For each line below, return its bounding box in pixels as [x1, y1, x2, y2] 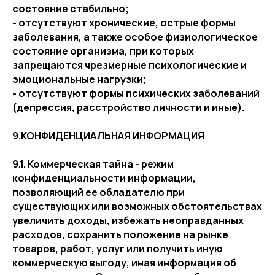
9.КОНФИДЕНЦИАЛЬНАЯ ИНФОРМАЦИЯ [12, 129, 204, 142]
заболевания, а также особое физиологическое [12, 30, 258, 44]
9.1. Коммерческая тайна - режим [12, 157, 174, 171]
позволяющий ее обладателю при [12, 185, 185, 199]
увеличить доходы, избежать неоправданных [12, 214, 244, 227]
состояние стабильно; [12, 2, 129, 15]
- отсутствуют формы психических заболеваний [12, 87, 260, 100]
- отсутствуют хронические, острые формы [12, 16, 236, 29]
